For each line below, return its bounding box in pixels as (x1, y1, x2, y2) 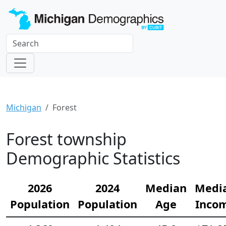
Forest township (6, 128, 127, 150)
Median (145, 180, 187, 195)
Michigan (6, 101, 41, 113)
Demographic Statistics (6, 147, 180, 169)
